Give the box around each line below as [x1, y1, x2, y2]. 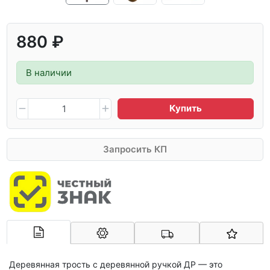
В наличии [26, 66, 72, 78]
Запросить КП [103, 143, 167, 155]
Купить [169, 102, 202, 115]
